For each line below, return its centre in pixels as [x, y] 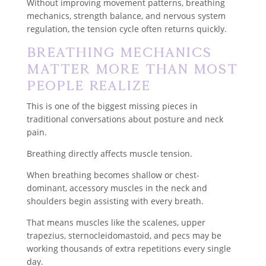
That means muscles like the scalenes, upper [116, 222]
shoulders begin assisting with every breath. [115, 201]
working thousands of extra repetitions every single [129, 248]
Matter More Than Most [132, 69]
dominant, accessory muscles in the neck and [117, 188]
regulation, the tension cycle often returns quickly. [126, 28]
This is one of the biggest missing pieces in [112, 106]
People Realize [88, 85]
